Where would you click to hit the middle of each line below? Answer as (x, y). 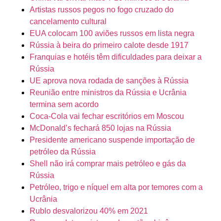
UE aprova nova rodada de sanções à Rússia (109, 81)
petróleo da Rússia (63, 152)
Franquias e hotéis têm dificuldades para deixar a (116, 57)
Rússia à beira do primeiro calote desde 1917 (109, 45)
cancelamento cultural (68, 22)
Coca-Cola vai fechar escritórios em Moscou (107, 116)
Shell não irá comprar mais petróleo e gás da (108, 164)
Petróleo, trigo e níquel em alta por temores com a (116, 187)
